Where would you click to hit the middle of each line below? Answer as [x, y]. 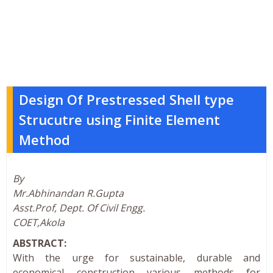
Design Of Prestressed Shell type [126, 99]
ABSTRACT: [40, 243]
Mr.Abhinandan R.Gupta [68, 193]
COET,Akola [39, 222]
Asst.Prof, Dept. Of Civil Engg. [79, 207]
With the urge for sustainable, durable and [136, 257]
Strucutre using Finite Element [119, 119]
